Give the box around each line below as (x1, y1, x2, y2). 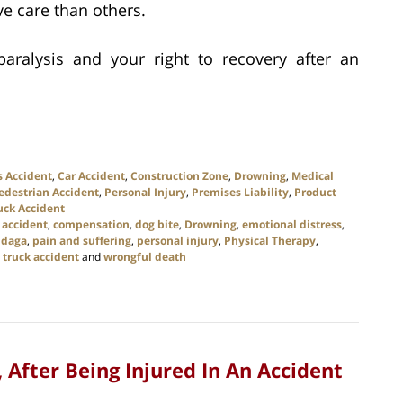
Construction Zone (130, 168, 228, 184)
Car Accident (58, 168, 125, 184)
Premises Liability (192, 184, 289, 201)
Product (294, 184, 336, 201)
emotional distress (242, 217, 342, 233)
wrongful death (103, 249, 186, 265)
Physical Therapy (224, 233, 316, 249)
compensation (53, 217, 130, 233)
